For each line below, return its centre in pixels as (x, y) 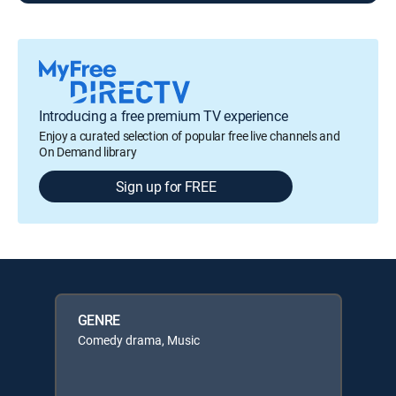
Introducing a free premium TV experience (164, 115)
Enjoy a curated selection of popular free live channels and (190, 135)
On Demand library (88, 151)
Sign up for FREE (166, 186)
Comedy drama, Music (138, 339)
